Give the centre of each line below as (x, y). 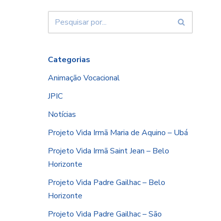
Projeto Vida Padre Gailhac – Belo (107, 182)
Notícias (62, 114)
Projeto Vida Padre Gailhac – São (105, 214)
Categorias (69, 59)
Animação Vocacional (84, 78)
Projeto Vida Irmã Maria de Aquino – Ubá (118, 132)
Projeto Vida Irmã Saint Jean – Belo (109, 151)
